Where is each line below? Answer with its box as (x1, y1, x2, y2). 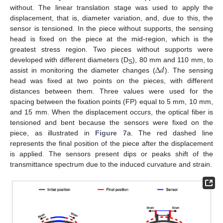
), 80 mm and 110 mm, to (132, 55, 214, 64)
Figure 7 (95, 128, 127, 137)
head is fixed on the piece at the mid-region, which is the (10, 34, 213, 43)
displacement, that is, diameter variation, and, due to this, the (10, 13, 213, 22)
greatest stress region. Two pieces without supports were (10, 45, 213, 53)
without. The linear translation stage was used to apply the (10, 3, 213, 11)
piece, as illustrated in (10, 128, 96, 137)
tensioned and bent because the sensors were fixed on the (10, 118, 213, 126)
